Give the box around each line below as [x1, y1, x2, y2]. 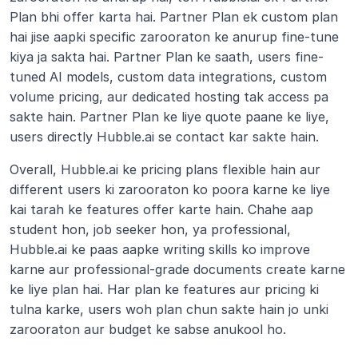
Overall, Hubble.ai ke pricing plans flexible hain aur [10, 161, 320, 177]
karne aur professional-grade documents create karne [10, 261, 345, 277]
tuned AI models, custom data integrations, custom [10, 69, 327, 85]
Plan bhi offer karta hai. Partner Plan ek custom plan [10, 9, 338, 25]
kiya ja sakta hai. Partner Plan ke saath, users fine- [10, 49, 324, 65]
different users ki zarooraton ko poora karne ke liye [10, 181, 330, 197]
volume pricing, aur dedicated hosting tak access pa [10, 89, 328, 105]
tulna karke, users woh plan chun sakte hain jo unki [10, 301, 328, 317]
